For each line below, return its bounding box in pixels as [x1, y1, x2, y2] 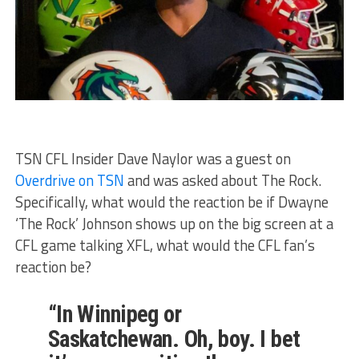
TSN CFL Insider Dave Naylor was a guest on [14, 147, 291, 171]
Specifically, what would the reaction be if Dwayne [14, 191, 329, 214]
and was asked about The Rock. [123, 169, 321, 192]
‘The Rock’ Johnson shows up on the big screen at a [14, 212, 333, 236]
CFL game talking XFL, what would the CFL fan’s [14, 234, 315, 257]
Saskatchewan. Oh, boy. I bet [47, 325, 301, 353]
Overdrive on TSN [14, 169, 124, 192]
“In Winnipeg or [47, 301, 182, 329]
